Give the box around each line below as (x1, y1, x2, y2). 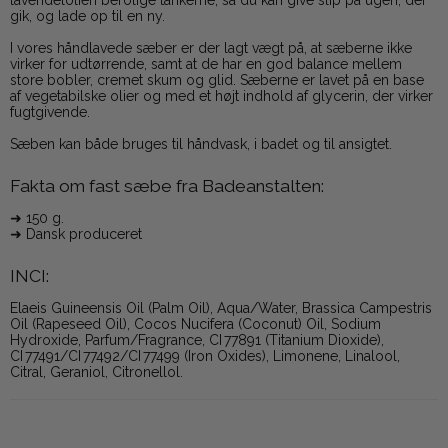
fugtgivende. (10, 104, 90, 121)
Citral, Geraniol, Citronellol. (10, 364, 183, 381)
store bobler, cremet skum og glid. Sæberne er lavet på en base (10, 72, 424, 89)
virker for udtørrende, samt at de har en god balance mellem (10, 56, 402, 73)
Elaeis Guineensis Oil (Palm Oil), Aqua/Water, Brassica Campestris (10, 300, 432, 317)
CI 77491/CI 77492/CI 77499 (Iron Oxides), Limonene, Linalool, (10, 348, 400, 365)
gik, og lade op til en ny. (10, 8, 165, 25)
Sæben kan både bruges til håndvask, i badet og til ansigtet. (10, 136, 392, 153)
